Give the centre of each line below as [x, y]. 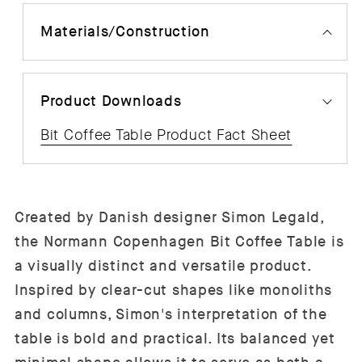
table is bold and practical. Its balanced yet [175, 339]
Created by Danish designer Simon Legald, [169, 218]
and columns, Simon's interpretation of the [171, 315]
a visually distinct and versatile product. [163, 267]
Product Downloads [111, 102]
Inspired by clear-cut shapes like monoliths [173, 291]
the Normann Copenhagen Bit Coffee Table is [179, 242]
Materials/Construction [125, 32]
